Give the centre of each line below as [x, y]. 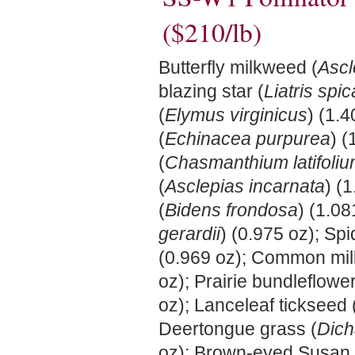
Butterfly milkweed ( [238, 67]
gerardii [189, 234]
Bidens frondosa [231, 210]
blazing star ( [211, 91]
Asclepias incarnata [245, 186]
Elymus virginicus [236, 115]
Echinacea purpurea [248, 139]
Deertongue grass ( [238, 329]
